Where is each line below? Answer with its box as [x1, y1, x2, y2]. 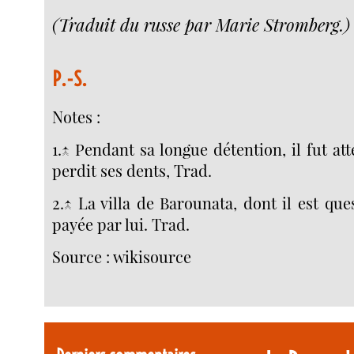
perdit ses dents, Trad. [52, 160, 213, 181]
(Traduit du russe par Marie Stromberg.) [52, 13, 351, 37]
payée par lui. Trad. [52, 213, 190, 235]
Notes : [52, 105, 101, 127]
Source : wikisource [52, 246, 192, 268]
